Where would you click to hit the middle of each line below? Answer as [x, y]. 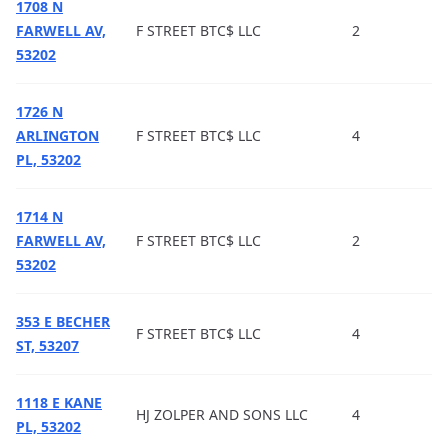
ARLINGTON [57, 135]
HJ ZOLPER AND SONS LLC [222, 414]
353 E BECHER [63, 321]
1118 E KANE [59, 402]
